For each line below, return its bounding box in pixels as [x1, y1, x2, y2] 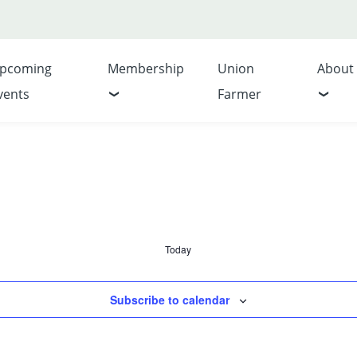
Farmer [217, 85, 261, 103]
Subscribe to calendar [110, 292, 229, 308]
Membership [108, 60, 185, 77]
